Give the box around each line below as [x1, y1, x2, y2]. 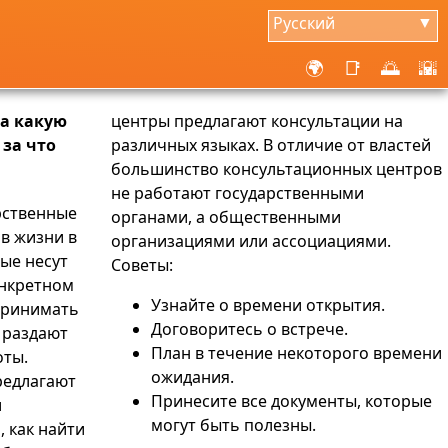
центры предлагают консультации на [111, 110, 403, 132]
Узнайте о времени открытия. [151, 294, 385, 316]
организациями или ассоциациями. [111, 230, 391, 252]
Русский [273, 12, 335, 34]
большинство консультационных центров [111, 158, 442, 180]
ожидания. [151, 366, 234, 388]
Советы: [111, 254, 173, 276]
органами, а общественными [111, 206, 341, 228]
